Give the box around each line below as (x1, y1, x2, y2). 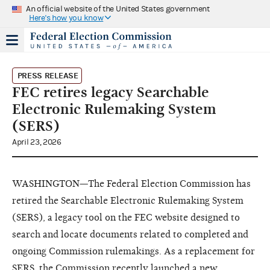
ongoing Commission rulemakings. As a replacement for (12, 245, 255, 257)
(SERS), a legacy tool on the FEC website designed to (12, 212, 240, 223)
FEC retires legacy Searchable (12, 83, 209, 101)
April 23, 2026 (12, 137, 61, 147)
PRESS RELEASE (17, 70, 78, 81)
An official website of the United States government (26, 4, 210, 14)
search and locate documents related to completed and (12, 228, 248, 240)
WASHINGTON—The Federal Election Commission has (12, 178, 251, 189)
